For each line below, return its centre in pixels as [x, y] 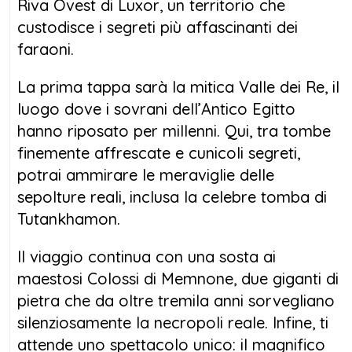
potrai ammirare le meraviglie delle [146, 174]
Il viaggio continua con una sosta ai [147, 256]
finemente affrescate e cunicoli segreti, [159, 152]
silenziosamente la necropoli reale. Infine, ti [173, 322]
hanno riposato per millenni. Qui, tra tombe [174, 130]
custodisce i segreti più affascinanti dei [158, 27]
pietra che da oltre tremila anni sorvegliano [176, 300]
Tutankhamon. [69, 218]
